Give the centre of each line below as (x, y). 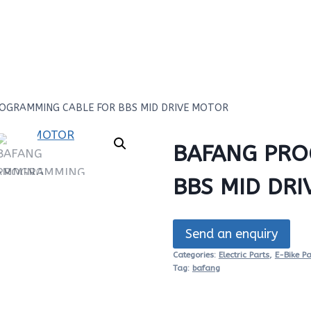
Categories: (195, 255)
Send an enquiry (231, 234)
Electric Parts (244, 255)
